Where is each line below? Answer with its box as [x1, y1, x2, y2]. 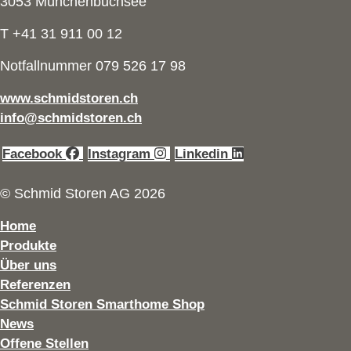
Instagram [88, 146, 150, 161]
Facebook [2, 146, 62, 161]
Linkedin [174, 146, 228, 161]
